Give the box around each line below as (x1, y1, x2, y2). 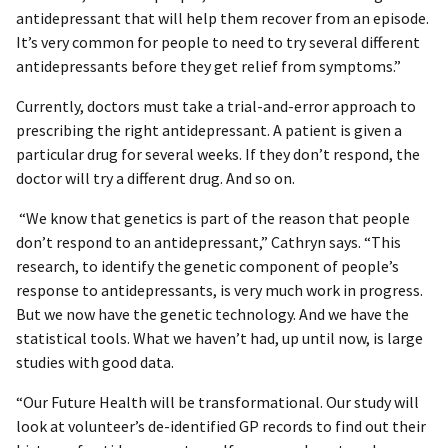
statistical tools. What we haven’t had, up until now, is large (16, 328, 423, 349)
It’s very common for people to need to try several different (16, 32, 420, 53)
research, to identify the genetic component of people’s (16, 256, 399, 277)
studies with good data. (16, 352, 174, 373)
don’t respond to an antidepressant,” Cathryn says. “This (16, 232, 401, 253)
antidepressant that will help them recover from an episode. (16, 8, 429, 29)
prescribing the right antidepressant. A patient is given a (16, 120, 402, 141)
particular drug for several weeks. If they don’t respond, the (16, 144, 420, 165)
